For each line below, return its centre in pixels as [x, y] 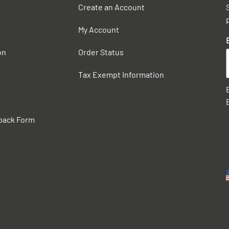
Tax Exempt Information [121, 74]
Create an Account [112, 7]
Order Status [101, 52]
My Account [99, 29]
